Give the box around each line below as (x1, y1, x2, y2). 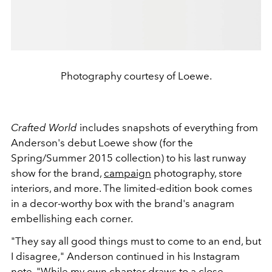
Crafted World (11, 121, 77, 134)
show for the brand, (11, 166, 104, 179)
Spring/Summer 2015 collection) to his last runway (11, 151, 246, 164)
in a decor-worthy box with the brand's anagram (11, 197, 234, 209)
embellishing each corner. (11, 212, 133, 225)
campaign (104, 166, 151, 179)
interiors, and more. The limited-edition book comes (11, 182, 253, 194)
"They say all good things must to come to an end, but (11, 234, 261, 247)
